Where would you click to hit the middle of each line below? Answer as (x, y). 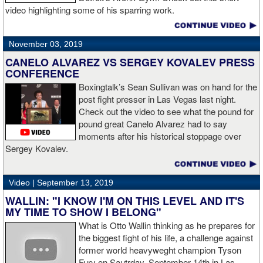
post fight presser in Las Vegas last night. (157, 99)
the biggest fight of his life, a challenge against (166, 238)
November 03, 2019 (46, 44)
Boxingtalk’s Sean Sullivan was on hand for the (168, 87)
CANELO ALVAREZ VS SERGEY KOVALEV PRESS (130, 63)
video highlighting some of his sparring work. (90, 10)
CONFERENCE (42, 74)
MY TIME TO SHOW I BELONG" (83, 212)
